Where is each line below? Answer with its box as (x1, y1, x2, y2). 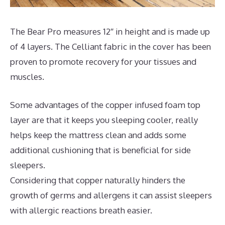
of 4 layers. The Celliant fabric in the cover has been (10, 41, 211, 52)
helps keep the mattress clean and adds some (10, 129, 186, 140)
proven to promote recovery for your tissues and (10, 56, 196, 67)
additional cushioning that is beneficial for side (10, 144, 191, 155)
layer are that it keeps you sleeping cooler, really (10, 114, 198, 125)
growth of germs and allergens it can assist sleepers (10, 189, 212, 200)
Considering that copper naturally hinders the (10, 174, 185, 185)
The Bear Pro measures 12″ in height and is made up (10, 26, 210, 37)
